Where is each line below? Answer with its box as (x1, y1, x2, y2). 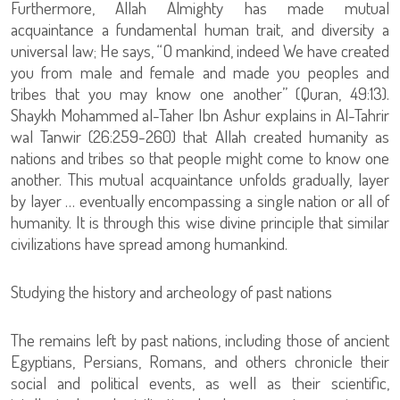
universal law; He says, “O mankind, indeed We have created (11, 39, 389, 62)
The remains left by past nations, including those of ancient (11, 329, 389, 351)
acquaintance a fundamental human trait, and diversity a (11, 18, 389, 40)
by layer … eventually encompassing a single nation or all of (11, 189, 389, 212)
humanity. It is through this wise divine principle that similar (11, 211, 389, 233)
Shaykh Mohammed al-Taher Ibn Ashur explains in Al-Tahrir (11, 104, 389, 126)
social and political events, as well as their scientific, (11, 371, 389, 394)
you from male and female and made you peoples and (11, 61, 389, 83)
